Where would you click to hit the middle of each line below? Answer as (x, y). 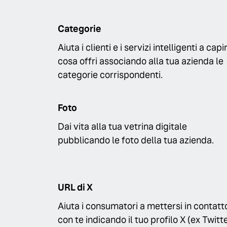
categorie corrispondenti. (110, 74)
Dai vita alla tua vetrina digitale (122, 127)
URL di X (75, 187)
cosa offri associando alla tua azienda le (141, 61)
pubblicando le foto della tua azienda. (136, 140)
